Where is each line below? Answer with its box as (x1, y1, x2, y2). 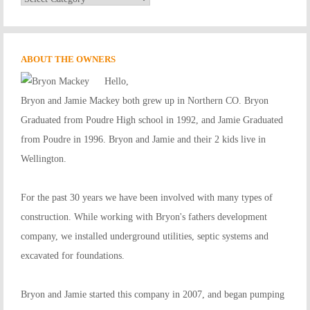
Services (21, 12, 53, 24)
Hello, (104, 75, 129, 86)
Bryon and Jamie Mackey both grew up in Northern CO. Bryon (21, 95, 268, 106)
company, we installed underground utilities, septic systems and (21, 230, 268, 241)
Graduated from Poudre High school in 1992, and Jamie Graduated (21, 114, 283, 125)
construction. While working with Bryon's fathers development (21, 211, 267, 222)
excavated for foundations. (21, 250, 125, 261)
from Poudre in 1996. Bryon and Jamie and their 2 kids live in (21, 134, 266, 145)
